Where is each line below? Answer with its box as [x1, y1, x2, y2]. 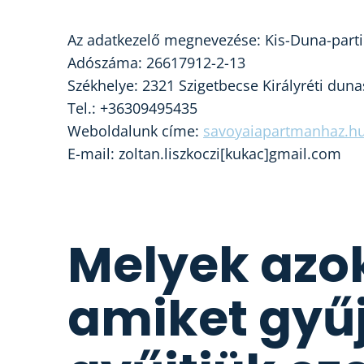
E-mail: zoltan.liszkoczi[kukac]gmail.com [67, 144, 341, 163]
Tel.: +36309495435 [67, 98, 197, 118]
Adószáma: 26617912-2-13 [67, 53, 245, 72]
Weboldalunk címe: [67, 121, 203, 141]
